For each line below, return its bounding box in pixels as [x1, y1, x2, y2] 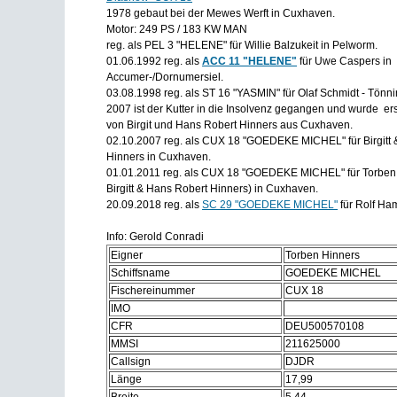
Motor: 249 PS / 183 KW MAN [106, 23, 247, 35]
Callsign [111, 355, 151, 368]
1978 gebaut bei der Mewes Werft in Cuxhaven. [106, 7, 335, 19]
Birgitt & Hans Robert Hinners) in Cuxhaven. [106, 183, 318, 195]
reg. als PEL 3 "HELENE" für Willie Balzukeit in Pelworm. [106, 39, 378, 51]
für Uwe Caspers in [297, 55, 392, 67]
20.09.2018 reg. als [106, 198, 202, 211]
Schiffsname [111, 267, 170, 279]
